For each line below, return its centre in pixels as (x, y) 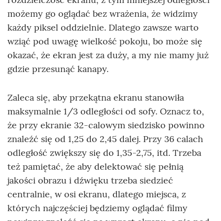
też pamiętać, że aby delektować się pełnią (95, 167)
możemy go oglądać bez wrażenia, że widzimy (103, 14)
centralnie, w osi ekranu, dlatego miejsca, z (97, 194)
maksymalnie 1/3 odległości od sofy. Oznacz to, (106, 111)
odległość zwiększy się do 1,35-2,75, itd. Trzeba (104, 153)
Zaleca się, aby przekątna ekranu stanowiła (96, 98)
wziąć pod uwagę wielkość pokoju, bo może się (105, 41)
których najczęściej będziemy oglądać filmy (97, 208)
